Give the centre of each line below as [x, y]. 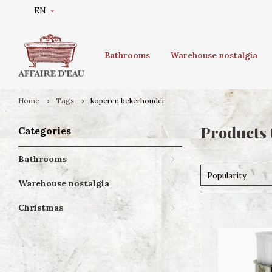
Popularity [227, 176]
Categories [45, 131]
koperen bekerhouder [128, 100]
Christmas [41, 208]
